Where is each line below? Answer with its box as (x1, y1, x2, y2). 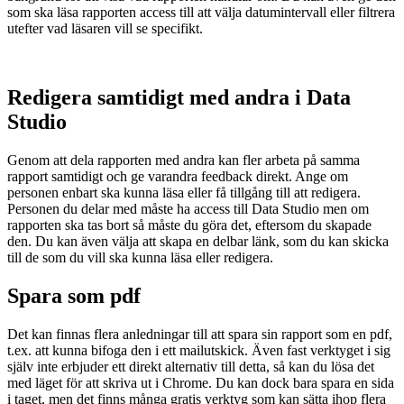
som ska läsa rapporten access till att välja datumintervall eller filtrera (7, 5, 395, 21)
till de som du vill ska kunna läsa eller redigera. (7, 250, 273, 266)
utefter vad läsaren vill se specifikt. (7, 21, 203, 37)
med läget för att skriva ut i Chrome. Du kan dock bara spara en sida (7, 374, 394, 390)
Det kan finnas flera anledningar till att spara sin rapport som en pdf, (7, 326, 392, 342)
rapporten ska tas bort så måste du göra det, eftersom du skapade (7, 217, 372, 234)
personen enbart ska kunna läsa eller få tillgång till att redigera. (7, 185, 361, 201)
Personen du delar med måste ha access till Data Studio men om (7, 201, 369, 217)
